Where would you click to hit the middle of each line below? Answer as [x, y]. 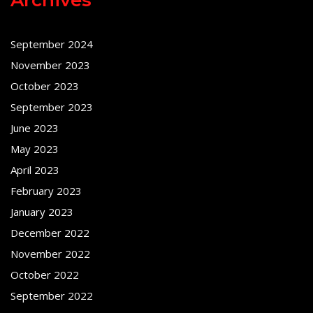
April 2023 [35, 169]
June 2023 [35, 128]
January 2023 [42, 211]
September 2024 [52, 44]
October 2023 [45, 86]
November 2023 [50, 65]
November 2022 [50, 253]
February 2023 [46, 190]
